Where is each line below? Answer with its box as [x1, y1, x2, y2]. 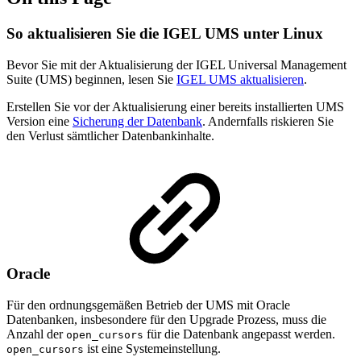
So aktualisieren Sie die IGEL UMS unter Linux [6, 24, 323, 42]
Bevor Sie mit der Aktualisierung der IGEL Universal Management [6, 57, 346, 72]
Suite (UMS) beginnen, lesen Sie [6, 72, 176, 86]
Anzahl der [6, 326, 66, 341]
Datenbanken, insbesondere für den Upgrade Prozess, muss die [6, 312, 326, 326]
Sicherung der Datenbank [73, 114, 202, 128]
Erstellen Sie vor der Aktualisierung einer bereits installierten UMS [6, 99, 344, 114]
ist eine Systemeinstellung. [84, 341, 221, 355]
